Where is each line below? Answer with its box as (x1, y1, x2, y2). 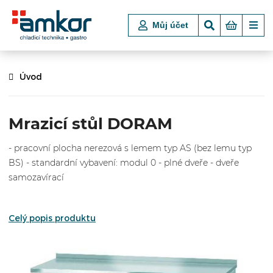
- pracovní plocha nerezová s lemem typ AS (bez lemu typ (9, 143, 252, 154)
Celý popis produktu (9, 213, 96, 224)
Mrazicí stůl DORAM (9, 113, 172, 133)
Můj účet (152, 20, 188, 30)
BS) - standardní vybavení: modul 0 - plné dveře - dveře (9, 157, 239, 169)
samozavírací (9, 172, 64, 183)
